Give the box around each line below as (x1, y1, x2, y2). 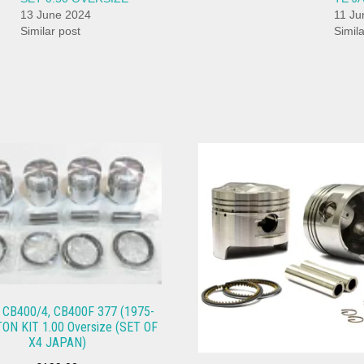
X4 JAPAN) (28, 334, 86, 350)
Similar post (20, 24, 81, 38)
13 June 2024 (20, 8, 92, 22)
